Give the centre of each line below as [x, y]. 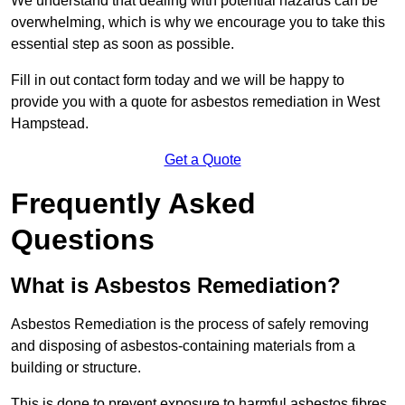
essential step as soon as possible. [122, 44]
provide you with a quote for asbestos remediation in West [195, 102]
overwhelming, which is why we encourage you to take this [198, 23]
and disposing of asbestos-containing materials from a [183, 346]
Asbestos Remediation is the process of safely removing [190, 325]
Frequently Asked [133, 204]
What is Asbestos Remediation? [176, 286]
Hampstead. [50, 124]
